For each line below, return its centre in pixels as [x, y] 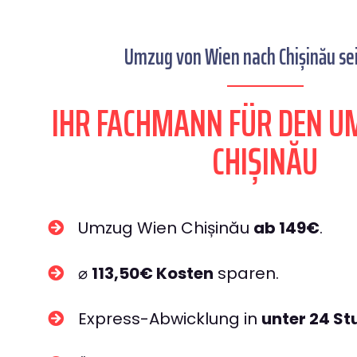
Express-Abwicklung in [170, 319]
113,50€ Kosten [153, 273]
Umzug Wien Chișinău [166, 228]
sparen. [246, 273]
